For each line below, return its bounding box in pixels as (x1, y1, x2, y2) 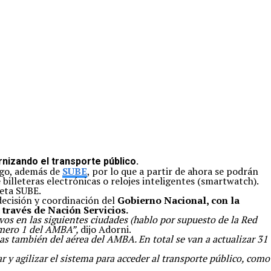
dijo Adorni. (80, 223, 131, 236)
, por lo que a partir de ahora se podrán (87, 165, 258, 178)
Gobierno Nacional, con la (117, 194, 240, 207)
